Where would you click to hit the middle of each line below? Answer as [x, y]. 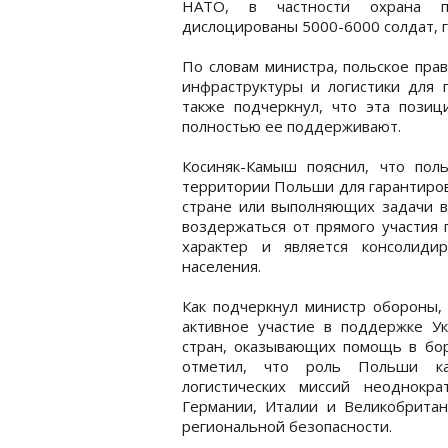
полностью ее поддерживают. [291, 125]
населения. [221, 265]
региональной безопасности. [287, 425]
